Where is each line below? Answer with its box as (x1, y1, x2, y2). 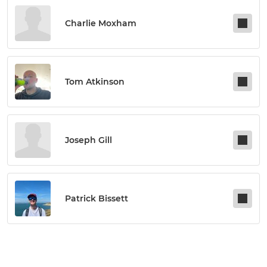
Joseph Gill (65, 135, 112, 146)
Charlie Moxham (65, 18, 136, 29)
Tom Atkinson (65, 76, 125, 88)
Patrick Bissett (65, 193, 128, 204)
